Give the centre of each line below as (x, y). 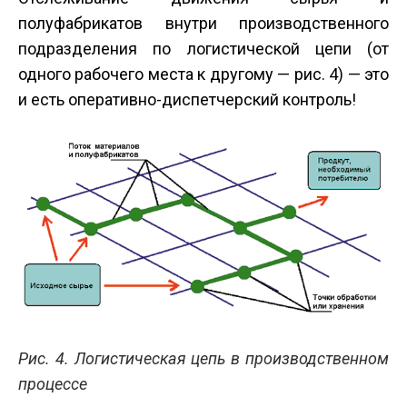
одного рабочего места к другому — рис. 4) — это (203, 74)
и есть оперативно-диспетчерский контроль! (187, 100)
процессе (53, 383)
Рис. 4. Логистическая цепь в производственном (203, 358)
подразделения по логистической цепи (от (203, 49)
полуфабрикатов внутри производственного (203, 24)
